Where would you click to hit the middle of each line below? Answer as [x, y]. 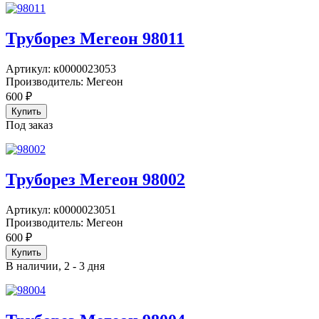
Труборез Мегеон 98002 [95, 180]
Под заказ [29, 125]
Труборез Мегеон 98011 [95, 39]
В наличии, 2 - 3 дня [55, 266]
